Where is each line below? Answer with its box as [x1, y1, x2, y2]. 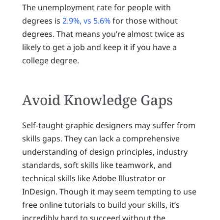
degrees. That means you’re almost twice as [22, 28, 185, 40]
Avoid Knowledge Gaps [22, 90, 173, 110]
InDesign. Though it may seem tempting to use [22, 186, 196, 197]
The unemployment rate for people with [22, 2, 171, 13]
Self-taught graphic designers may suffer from [22, 120, 195, 131]
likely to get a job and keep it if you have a [22, 42, 177, 53]
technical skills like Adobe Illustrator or [22, 173, 166, 184]
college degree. [22, 55, 79, 66]
